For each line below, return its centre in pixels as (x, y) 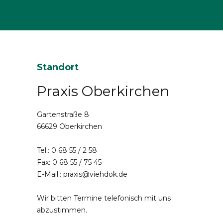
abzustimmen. (62, 210)
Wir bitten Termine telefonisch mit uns (104, 198)
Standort (58, 67)
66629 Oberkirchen (69, 126)
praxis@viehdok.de (95, 174)
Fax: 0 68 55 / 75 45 (69, 162)
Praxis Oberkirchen (103, 91)
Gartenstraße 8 (63, 114)
